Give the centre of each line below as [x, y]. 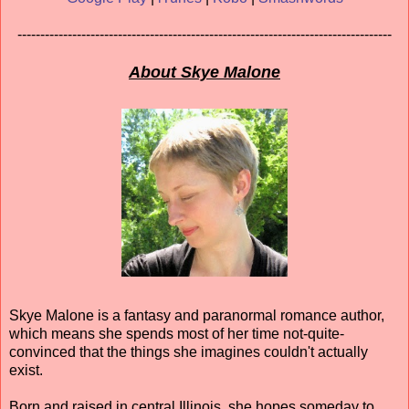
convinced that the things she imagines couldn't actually [189, 352]
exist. [26, 371]
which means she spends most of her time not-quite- [177, 334]
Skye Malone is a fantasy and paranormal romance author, [197, 316]
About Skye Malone [204, 73]
